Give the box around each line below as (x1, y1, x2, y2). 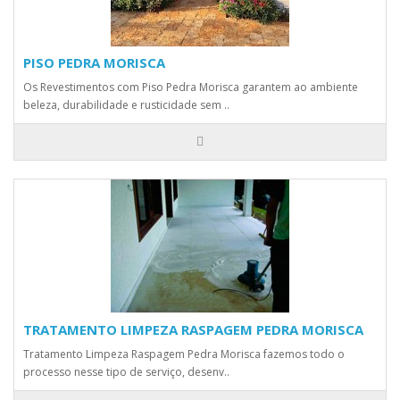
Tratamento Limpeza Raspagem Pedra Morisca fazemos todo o (23, 346, 345, 362)
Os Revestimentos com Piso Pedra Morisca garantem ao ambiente (23, 79, 358, 95)
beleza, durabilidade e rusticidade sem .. (23, 97, 229, 112)
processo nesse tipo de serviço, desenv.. (23, 364, 229, 379)
